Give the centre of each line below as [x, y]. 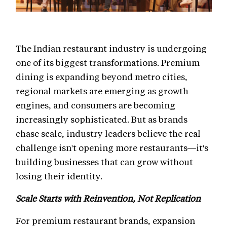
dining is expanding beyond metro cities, [102, 76]
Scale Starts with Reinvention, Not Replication [108, 198]
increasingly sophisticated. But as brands [102, 119]
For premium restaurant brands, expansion [105, 220]
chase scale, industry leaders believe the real [108, 133]
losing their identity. [59, 176]
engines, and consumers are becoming [96, 105]
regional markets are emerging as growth [102, 90]
